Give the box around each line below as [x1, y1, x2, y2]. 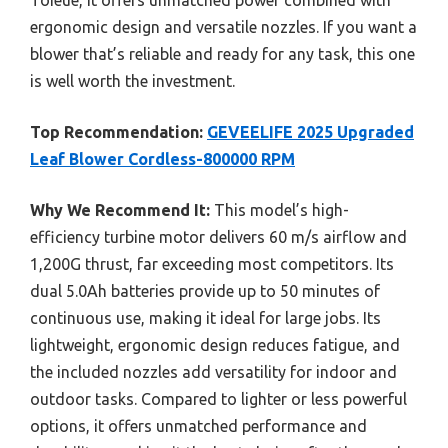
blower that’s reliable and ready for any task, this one [30, 44, 415, 63]
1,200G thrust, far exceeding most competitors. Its [30, 254, 394, 273]
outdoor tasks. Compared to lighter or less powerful [30, 389, 407, 408]
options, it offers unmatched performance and [30, 416, 367, 435]
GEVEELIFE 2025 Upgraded [207, 122, 414, 141]
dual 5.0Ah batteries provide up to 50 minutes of [30, 281, 380, 300]
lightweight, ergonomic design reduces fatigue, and [30, 335, 400, 354]
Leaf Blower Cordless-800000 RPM [30, 149, 295, 168]
